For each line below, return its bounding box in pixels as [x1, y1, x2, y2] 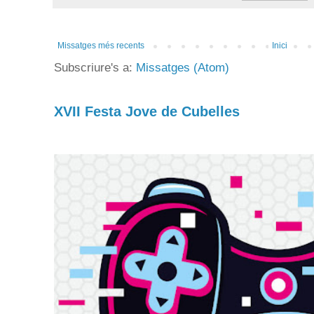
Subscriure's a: [54, 61, 136, 75]
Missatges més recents [57, 41, 144, 51]
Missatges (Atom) [136, 61, 229, 75]
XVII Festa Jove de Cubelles [54, 104, 240, 120]
